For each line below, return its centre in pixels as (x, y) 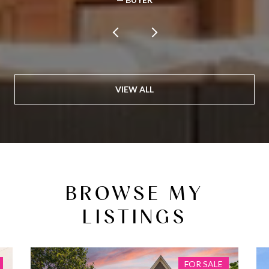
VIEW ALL (134, 89)
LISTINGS (134, 216)
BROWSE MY (134, 193)
